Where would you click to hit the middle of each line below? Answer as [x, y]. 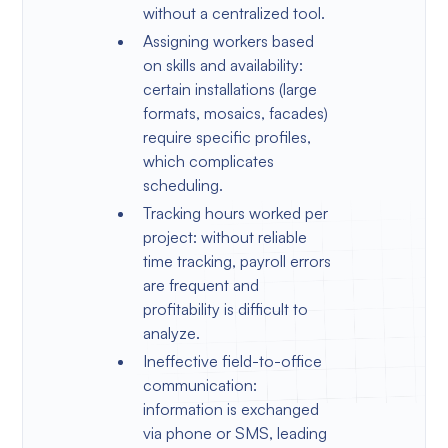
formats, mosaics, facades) [235, 112]
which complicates [208, 160]
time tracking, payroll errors [236, 260]
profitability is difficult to [225, 308]
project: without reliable [224, 236]
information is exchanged [230, 408]
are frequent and [200, 284]
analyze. [171, 332]
